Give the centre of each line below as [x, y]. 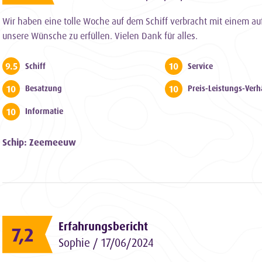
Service [201, 66]
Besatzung [44, 89]
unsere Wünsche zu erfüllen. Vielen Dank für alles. [100, 35]
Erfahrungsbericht [103, 226]
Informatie [44, 111]
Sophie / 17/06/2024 [106, 242]
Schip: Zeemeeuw [39, 142]
